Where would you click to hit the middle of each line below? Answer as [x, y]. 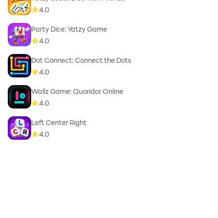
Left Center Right [59, 122]
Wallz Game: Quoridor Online [77, 91]
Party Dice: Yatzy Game [69, 29]
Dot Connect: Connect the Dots [81, 60]
